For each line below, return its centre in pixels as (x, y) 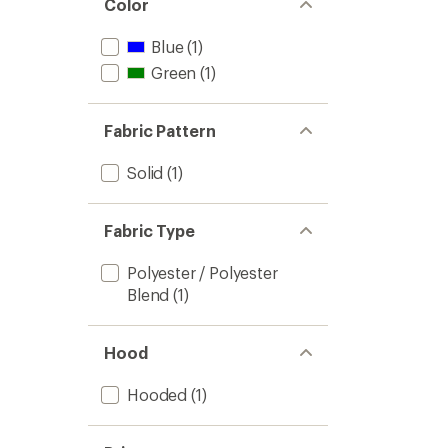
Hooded (157, 394)
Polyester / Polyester (202, 272)
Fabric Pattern (160, 130)
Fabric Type (150, 230)
